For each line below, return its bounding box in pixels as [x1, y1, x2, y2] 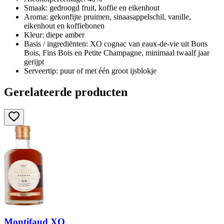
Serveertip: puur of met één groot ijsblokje [24, 66, 156, 75]
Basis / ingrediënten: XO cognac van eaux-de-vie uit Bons [24, 39, 207, 48]
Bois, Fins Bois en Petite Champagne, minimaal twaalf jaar [24, 48, 209, 57]
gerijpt [24, 57, 44, 66]
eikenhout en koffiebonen [24, 21, 104, 30]
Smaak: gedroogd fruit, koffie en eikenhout [24, 3, 159, 12]
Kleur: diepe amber [24, 30, 84, 39]
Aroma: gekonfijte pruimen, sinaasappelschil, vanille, [24, 12, 191, 21]
